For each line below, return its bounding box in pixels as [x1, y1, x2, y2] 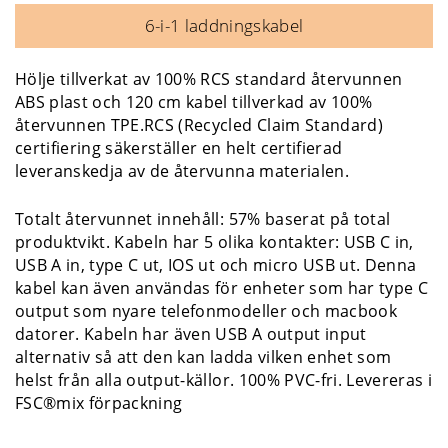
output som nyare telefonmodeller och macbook [15, 299, 397, 322]
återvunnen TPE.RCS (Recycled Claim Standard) [15, 113, 383, 136]
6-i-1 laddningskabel [144, 13, 304, 37]
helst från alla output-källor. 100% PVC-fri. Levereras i [15, 368, 433, 391]
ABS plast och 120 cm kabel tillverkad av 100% [15, 90, 373, 113]
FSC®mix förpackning [15, 391, 183, 414]
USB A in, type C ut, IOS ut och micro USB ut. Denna [15, 253, 417, 276]
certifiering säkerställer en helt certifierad [15, 136, 343, 159]
